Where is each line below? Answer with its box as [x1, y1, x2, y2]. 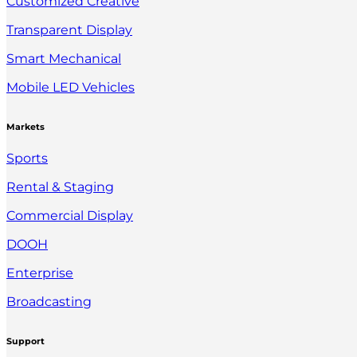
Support [6, 335, 45, 347]
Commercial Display [6, 207, 133, 223]
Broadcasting [6, 293, 92, 309]
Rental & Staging [6, 178, 114, 194]
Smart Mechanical [6, 50, 121, 66]
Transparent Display [6, 22, 132, 37]
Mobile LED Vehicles [6, 79, 135, 95]
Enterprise [6, 265, 73, 280]
